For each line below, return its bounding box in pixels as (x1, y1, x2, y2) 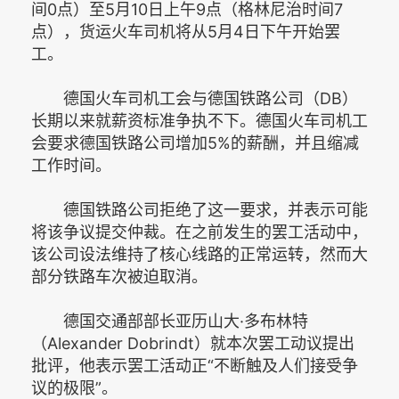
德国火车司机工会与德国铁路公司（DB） (31, 89, 358, 108)
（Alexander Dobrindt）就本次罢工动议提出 (31, 334, 354, 353)
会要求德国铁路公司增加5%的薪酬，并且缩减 (31, 134, 359, 152)
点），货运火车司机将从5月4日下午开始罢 (31, 22, 340, 41)
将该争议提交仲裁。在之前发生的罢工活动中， (31, 223, 368, 241)
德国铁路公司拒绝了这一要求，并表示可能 (31, 200, 368, 219)
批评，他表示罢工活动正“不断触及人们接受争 (31, 356, 358, 375)
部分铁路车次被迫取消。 (31, 267, 208, 286)
